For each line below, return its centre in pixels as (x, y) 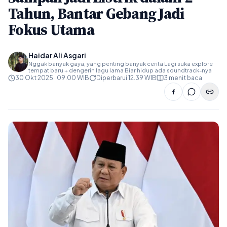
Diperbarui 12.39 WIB (126, 78)
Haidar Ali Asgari (57, 55)
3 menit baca (183, 78)
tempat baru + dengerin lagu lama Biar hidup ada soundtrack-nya (120, 70)
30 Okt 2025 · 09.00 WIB (52, 78)
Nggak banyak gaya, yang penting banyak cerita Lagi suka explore (121, 64)
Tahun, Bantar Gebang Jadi (96, 13)
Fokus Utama (51, 30)
